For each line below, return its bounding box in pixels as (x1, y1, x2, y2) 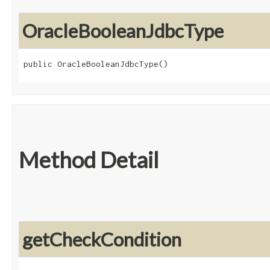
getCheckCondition (22, 228, 181, 251)
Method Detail (19, 146, 159, 174)
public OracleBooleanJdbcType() (24, 59, 168, 69)
